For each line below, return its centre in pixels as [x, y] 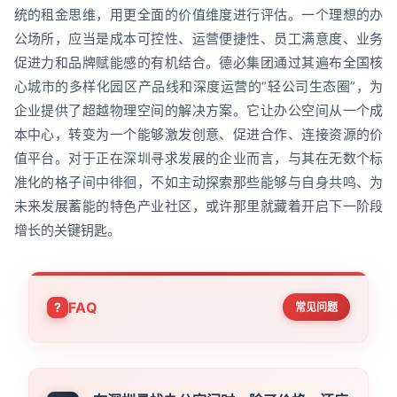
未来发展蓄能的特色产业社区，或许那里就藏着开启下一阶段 [198, 206]
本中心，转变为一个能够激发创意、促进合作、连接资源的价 [198, 135]
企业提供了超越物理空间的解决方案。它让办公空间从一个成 [198, 111]
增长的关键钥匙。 [67, 230]
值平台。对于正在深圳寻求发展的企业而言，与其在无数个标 [198, 159]
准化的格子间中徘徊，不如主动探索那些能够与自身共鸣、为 [198, 183]
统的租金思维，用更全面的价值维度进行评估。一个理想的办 [198, 15]
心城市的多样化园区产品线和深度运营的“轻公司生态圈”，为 [198, 87]
